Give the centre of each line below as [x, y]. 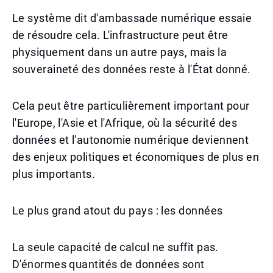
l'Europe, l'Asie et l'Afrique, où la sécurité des [125, 123]
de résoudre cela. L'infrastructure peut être [120, 35]
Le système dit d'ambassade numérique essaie [132, 18]
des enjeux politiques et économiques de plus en [136, 157]
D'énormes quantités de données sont [108, 264]
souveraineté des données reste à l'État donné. [132, 69]
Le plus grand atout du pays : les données [118, 211]
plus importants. [54, 174]
